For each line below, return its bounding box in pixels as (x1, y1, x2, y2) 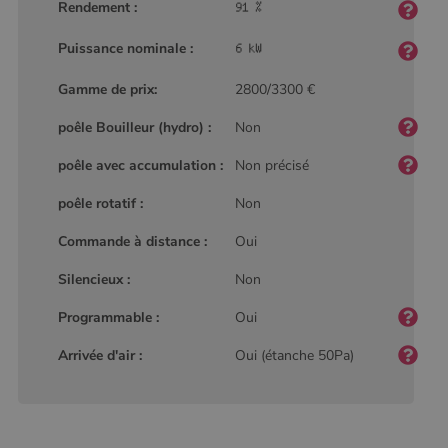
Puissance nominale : (58, 38, 194, 58)
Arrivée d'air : (58, 345, 143, 365)
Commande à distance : (58, 231, 208, 251)
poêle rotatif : (58, 193, 144, 213)
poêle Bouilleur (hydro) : (58, 117, 212, 137)
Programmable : (58, 307, 160, 327)
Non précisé (235, 155, 310, 175)
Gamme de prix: (58, 79, 158, 99)
